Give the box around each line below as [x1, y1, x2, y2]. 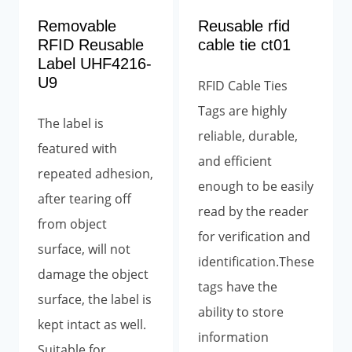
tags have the [198, 277, 277, 295]
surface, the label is [38, 290, 152, 308]
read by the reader [198, 202, 309, 220]
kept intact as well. [38, 315, 146, 333]
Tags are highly [198, 101, 287, 119]
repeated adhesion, [38, 164, 153, 182]
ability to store [198, 302, 284, 321]
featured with [38, 139, 117, 157]
